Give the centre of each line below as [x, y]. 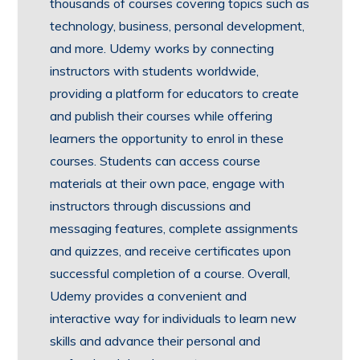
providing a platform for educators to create [175, 93]
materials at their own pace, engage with [168, 183]
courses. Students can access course [155, 160]
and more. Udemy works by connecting [162, 48]
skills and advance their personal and [155, 340]
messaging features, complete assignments [174, 228]
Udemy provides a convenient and [149, 295]
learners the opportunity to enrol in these [167, 138]
